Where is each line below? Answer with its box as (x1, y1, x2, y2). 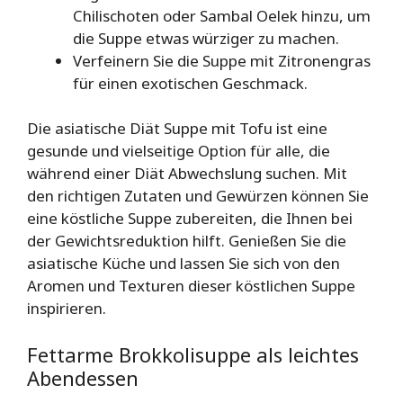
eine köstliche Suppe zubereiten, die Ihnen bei (27, 208, 353, 229)
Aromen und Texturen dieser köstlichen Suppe (27, 275, 355, 297)
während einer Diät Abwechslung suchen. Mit (27, 163, 347, 184)
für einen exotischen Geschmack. (73, 72, 308, 94)
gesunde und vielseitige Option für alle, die (27, 140, 330, 162)
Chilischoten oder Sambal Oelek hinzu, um (73, 4, 371, 26)
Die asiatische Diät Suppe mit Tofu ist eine (27, 118, 327, 139)
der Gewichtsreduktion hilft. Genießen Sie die (27, 230, 346, 252)
